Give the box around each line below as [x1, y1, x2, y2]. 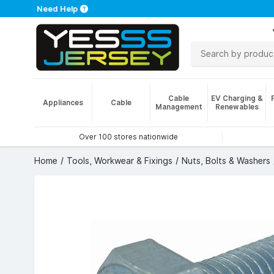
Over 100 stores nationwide [78, 132, 178, 141]
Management [155, 102, 202, 111]
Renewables [215, 102, 259, 111]
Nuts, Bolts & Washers [182, 156, 270, 166]
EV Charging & [210, 94, 263, 103]
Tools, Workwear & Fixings [67, 156, 172, 166]
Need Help [37, 4, 78, 13]
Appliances [42, 98, 83, 107]
